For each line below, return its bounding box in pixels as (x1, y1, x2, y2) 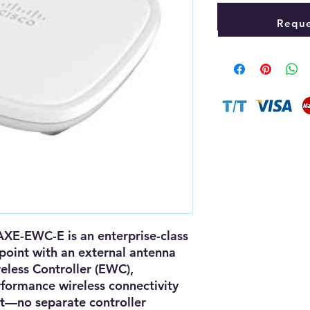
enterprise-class (98, 228, 188, 244)
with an (29, 244, 78, 260)
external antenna (78, 244, 176, 260)
